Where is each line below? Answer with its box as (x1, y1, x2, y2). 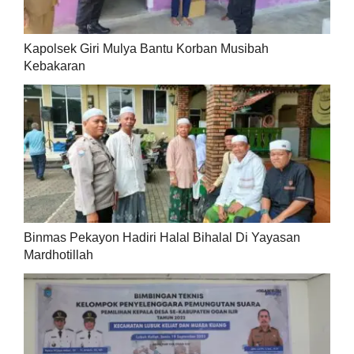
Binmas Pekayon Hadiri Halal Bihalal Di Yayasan (23, 231, 300, 245)
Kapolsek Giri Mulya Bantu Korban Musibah (23, 42, 269, 56)
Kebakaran (23, 59, 85, 73)
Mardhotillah (23, 248, 93, 262)
